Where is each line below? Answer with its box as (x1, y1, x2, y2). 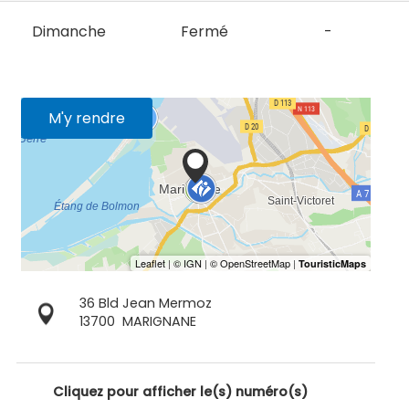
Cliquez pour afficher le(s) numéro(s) (53, 383, 308, 402)
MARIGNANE (121, 312, 196, 331)
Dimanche (32, 21, 106, 43)
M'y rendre (48, 108, 125, 130)
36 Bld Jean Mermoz (79, 294, 212, 313)
